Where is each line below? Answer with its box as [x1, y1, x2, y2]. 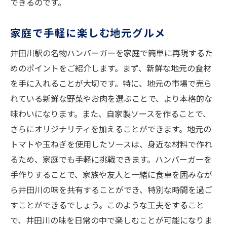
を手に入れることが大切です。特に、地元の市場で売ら [10, 77, 212, 90]
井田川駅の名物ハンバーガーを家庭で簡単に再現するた [10, 47, 213, 59]
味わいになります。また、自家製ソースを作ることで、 [10, 107, 211, 120]
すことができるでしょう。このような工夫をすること [10, 199, 204, 211]
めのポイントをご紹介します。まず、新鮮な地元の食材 [10, 62, 211, 74]
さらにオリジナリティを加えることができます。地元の [10, 123, 211, 135]
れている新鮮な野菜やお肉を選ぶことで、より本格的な [10, 92, 212, 105]
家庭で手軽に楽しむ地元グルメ [10, 25, 166, 41]
